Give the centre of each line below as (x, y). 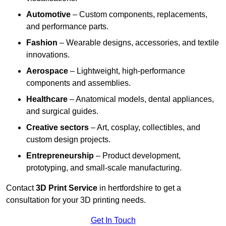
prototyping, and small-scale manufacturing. (104, 168)
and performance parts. (67, 27)
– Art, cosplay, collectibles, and (145, 128)
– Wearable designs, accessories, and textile (138, 43)
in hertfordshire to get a (139, 188)
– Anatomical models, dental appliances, (141, 99)
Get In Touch (113, 220)
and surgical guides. (62, 111)
